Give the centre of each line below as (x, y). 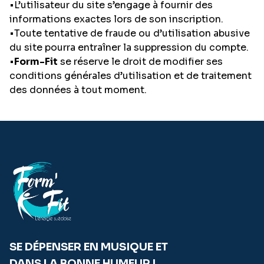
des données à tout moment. (78, 90)
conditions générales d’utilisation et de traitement (131, 76)
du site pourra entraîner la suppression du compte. (129, 47)
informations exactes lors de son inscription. (116, 19)
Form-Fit (36, 62)
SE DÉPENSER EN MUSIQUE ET (89, 247)
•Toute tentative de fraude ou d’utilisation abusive (130, 33)
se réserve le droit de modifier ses (140, 62)
